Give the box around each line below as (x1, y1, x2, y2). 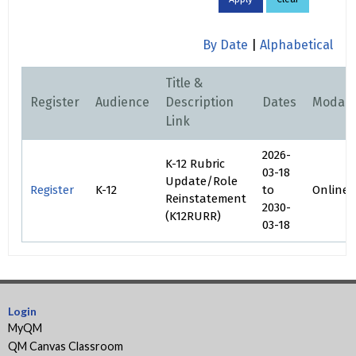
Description (165, 94, 234, 110)
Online (312, 182, 349, 197)
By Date (203, 37, 248, 52)
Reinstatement (165, 191, 246, 206)
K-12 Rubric (165, 156, 225, 171)
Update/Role (165, 173, 238, 188)
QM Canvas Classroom (8, 339, 123, 353)
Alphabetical (260, 37, 333, 52)
